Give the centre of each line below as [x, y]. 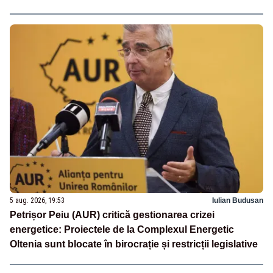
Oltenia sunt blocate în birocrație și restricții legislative [134, 244]
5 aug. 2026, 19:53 [37, 200]
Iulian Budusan [238, 200]
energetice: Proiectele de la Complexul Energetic [122, 229]
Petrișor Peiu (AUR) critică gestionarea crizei [112, 214]
